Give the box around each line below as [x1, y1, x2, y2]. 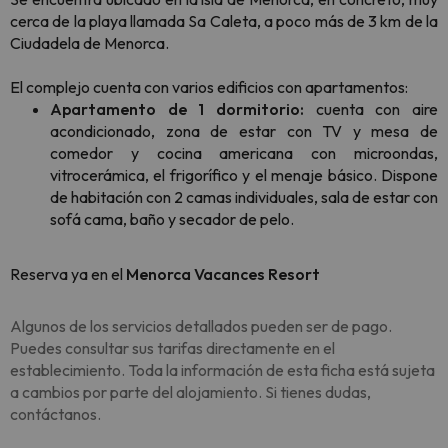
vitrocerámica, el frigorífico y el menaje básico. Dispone [50, 165, 438, 186]
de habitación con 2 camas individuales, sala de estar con [50, 187, 438, 208]
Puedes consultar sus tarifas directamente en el [10, 338, 335, 359]
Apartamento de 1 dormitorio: [50, 99, 304, 120]
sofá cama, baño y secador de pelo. [50, 209, 294, 230]
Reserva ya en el [10, 264, 126, 285]
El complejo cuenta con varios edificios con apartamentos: [10, 77, 408, 98]
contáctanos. [10, 404, 101, 425]
